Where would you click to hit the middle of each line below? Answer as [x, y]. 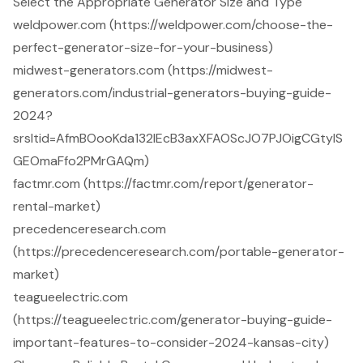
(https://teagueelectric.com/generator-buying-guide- [173, 320]
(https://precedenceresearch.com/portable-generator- [179, 252]
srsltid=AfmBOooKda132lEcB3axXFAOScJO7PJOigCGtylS [178, 139]
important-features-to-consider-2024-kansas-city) [171, 343]
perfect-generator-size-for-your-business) [143, 48]
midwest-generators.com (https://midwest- [143, 70]
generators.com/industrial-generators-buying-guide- [172, 93]
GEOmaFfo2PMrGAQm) [81, 161]
